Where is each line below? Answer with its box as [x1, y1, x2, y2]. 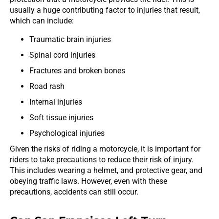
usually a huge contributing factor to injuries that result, [10, 5, 200, 15]
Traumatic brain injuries [29, 34, 111, 44]
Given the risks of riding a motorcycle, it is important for [10, 144, 200, 153]
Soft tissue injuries [29, 112, 93, 122]
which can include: [10, 16, 74, 25]
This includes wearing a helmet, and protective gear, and [10, 165, 202, 175]
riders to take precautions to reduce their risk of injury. [10, 154, 194, 164]
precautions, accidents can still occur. [10, 187, 138, 197]
